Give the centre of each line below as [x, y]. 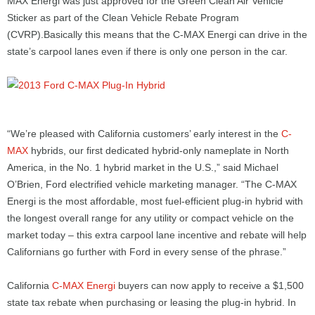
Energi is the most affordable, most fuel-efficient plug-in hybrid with [155, 201]
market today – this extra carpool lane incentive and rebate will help [157, 235]
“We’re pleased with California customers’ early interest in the [144, 134]
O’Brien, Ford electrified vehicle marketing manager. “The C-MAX [152, 184]
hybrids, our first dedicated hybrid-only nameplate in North [159, 150]
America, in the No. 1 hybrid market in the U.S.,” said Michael [143, 167]
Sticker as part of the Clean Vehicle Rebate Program [123, 18]
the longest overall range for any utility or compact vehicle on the [150, 218]
